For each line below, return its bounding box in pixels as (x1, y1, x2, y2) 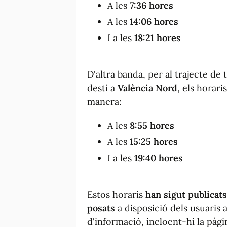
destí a (87, 82, 118, 94)
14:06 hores (130, 15, 178, 27)
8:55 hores (130, 119, 174, 131)
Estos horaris (87, 188, 145, 200)
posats (87, 202, 115, 214)
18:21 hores (134, 31, 181, 44)
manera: (87, 95, 122, 107)
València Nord (118, 82, 177, 94)
